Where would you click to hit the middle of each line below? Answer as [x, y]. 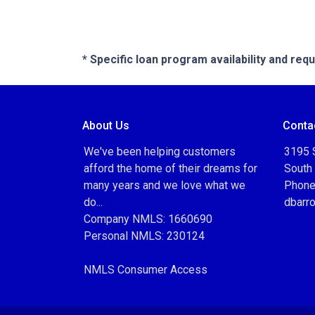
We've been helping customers [160, 152]
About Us [106, 126]
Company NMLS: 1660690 [148, 219]
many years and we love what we [165, 185]
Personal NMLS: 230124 [144, 236]
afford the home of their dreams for [171, 168]
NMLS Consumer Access [146, 270]
